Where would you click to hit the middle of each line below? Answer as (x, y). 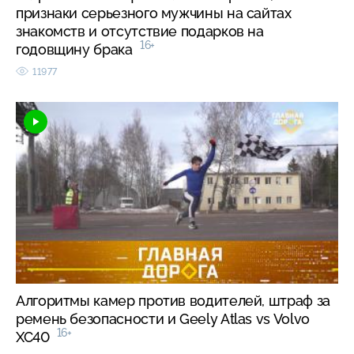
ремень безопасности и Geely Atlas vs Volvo (163, 318)
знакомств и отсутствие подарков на (140, 31)
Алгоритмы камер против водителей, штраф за (173, 300)
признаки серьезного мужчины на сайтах (154, 13)
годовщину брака (78, 49)
